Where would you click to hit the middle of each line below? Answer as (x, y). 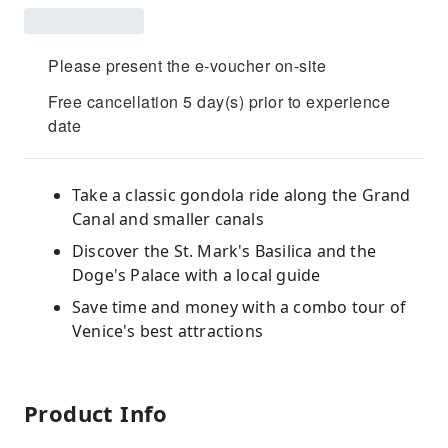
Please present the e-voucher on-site (187, 65)
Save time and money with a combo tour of (239, 307)
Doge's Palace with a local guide (196, 275)
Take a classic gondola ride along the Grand (241, 195)
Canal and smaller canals (168, 219)
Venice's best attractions (167, 331)
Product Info (96, 413)
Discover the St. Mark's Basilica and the (224, 251)
